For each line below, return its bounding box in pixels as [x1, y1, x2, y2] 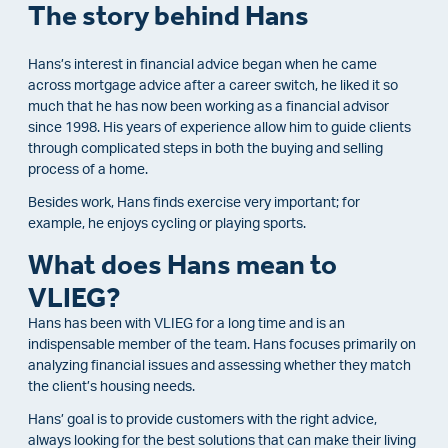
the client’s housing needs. [28, 379, 195, 394]
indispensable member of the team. [28, 337, 250, 352]
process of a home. [28, 162, 148, 177]
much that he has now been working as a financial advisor [28, 99, 389, 114]
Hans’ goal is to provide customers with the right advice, [28, 413, 377, 428]
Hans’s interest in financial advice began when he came [28, 57, 377, 72]
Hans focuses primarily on [253, 337, 416, 352]
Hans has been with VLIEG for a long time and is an [28, 316, 345, 331]
